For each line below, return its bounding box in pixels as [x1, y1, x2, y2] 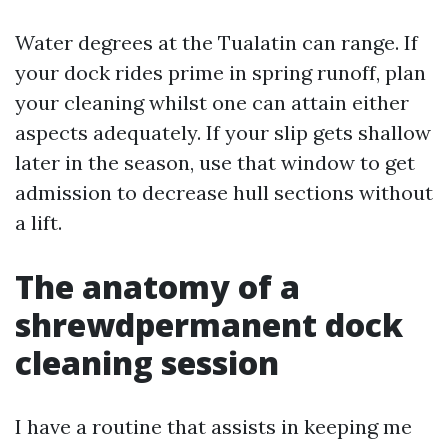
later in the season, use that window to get [15, 150, 415, 175]
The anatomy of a [15, 265, 300, 308]
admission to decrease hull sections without [15, 180, 433, 205]
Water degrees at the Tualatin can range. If [15, 30, 418, 55]
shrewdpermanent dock [15, 303, 403, 346]
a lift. [15, 210, 62, 235]
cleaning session [15, 341, 279, 384]
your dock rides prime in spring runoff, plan [15, 60, 426, 85]
